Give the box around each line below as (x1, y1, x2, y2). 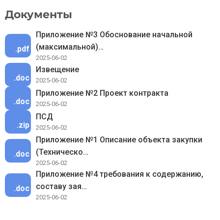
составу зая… (36, 182, 87, 191)
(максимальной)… (36, 42, 104, 52)
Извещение (36, 65, 79, 74)
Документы (5, 8, 72, 21)
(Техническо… (36, 147, 88, 157)
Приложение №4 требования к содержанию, (36, 169, 203, 179)
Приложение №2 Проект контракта (36, 88, 168, 98)
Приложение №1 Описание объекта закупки (36, 135, 202, 144)
